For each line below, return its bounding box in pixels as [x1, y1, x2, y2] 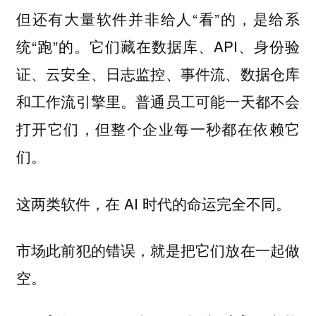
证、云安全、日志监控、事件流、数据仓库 [16, 63, 300, 85]
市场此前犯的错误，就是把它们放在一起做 [16, 239, 300, 261]
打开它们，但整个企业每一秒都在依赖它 [16, 118, 300, 140]
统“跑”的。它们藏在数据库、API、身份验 [16, 35, 300, 57]
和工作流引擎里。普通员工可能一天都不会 [16, 90, 300, 112]
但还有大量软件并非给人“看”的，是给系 [16, 8, 300, 30]
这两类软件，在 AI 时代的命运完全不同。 [16, 192, 291, 214]
